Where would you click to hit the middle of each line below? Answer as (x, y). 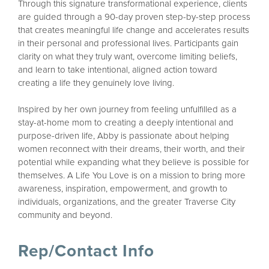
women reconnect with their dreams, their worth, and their (131, 149)
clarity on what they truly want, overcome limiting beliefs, (128, 57)
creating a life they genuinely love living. (96, 83)
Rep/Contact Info (86, 251)
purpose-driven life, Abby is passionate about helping (124, 136)
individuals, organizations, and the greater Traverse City (127, 202)
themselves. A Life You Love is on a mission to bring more (132, 176)
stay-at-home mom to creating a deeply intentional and (126, 123)
